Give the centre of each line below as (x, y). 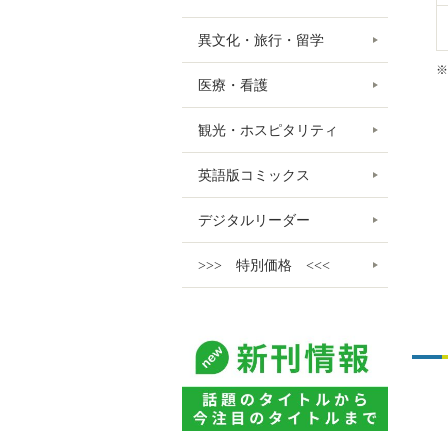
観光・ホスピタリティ (268, 130)
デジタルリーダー (254, 220)
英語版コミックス (254, 175)
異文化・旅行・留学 (261, 40)
